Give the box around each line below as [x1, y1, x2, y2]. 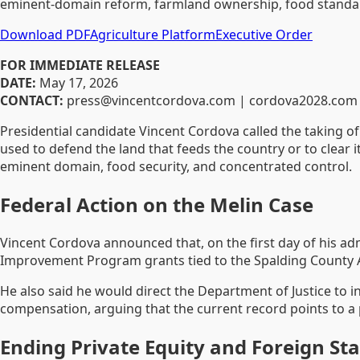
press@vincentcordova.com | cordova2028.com [63, 91, 358, 109]
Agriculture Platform [90, 25, 215, 43]
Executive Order [215, 25, 313, 43]
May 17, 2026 [36, 73, 118, 92]
